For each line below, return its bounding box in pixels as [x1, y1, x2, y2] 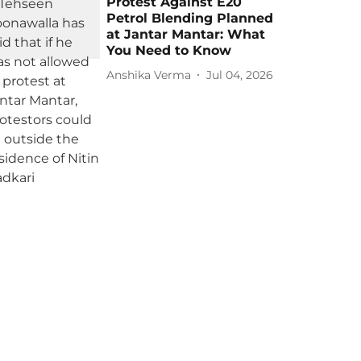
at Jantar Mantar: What [106, 27, 266, 42]
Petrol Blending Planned [106, 10, 274, 26]
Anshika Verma [106, 67, 192, 82]
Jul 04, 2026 [206, 67, 274, 82]
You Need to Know [106, 43, 232, 58]
